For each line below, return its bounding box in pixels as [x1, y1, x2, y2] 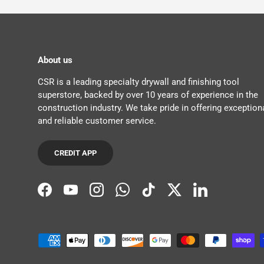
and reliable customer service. [38, 115, 156, 126]
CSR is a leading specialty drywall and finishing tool [38, 76, 239, 87]
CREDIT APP [54, 148, 97, 158]
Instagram [95, 190, 136, 201]
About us [38, 54, 72, 65]
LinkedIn [199, 190, 233, 201]
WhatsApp [121, 190, 162, 201]
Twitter [173, 190, 202, 201]
